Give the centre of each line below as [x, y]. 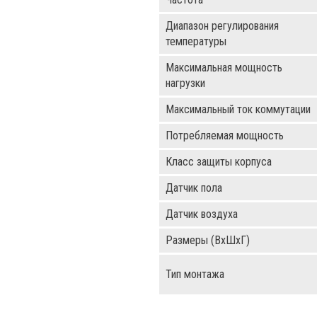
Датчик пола [194, 188]
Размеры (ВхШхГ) [208, 240]
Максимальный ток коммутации [238, 109]
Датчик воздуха [202, 214]
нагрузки [185, 83]
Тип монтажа [195, 274]
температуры [196, 41]
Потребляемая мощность [225, 136]
